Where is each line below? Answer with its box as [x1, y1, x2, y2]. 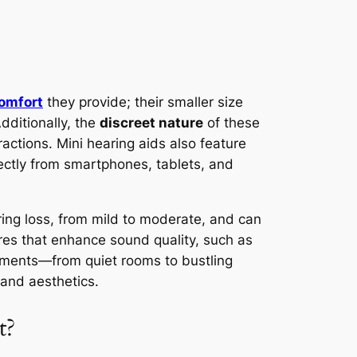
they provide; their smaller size [43, 93, 243, 110]
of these [203, 114, 260, 131]
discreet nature [100, 114, 203, 131]
